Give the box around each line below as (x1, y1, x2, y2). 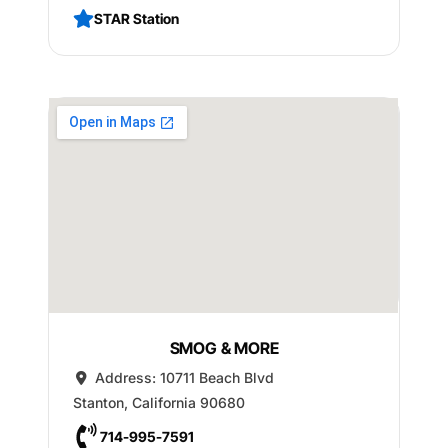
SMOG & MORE (169, 337, 279, 358)
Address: (94, 368, 160, 386)
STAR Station (94, 9, 179, 27)
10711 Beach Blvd (159, 368, 274, 386)
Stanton (73, 393, 124, 411)
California (132, 393, 196, 411)
